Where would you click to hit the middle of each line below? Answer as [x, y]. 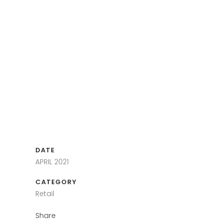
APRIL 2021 [52, 162]
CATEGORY [56, 182]
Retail [45, 194]
